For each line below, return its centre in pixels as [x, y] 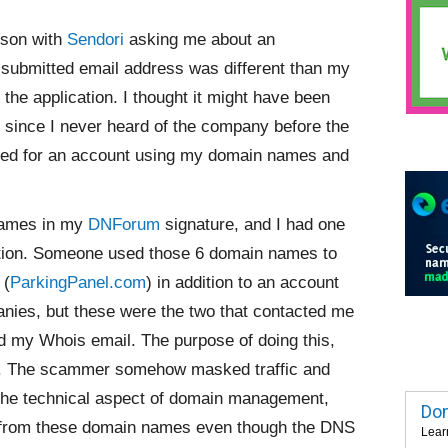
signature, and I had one [252, 224]
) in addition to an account [242, 282]
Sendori [98, 39]
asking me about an [202, 39]
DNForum [124, 224]
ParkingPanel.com [78, 282]
